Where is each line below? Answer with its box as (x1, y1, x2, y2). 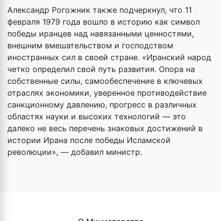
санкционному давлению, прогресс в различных (7, 99, 197, 110)
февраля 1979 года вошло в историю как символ (7, 16, 200, 27)
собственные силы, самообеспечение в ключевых (7, 75, 203, 86)
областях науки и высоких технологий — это (7, 111, 186, 121)
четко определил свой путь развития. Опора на (7, 64, 195, 74)
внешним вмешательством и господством (7, 40, 173, 50)
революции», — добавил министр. (7, 147, 142, 157)
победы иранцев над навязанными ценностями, (7, 28, 194, 38)
